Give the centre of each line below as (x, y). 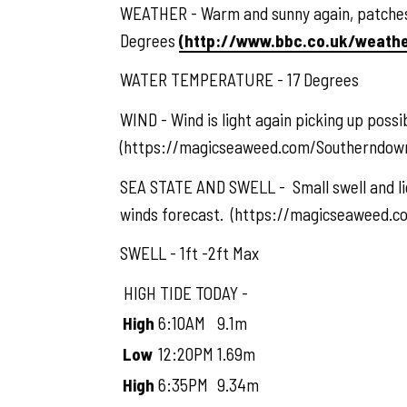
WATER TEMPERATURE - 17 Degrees (239, 80)
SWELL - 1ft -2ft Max (189, 253)
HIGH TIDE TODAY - (184, 293)
